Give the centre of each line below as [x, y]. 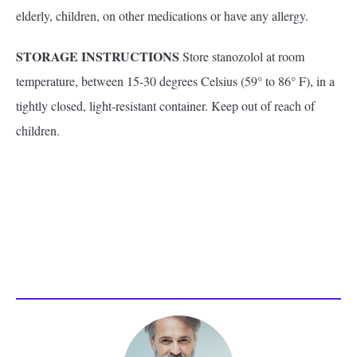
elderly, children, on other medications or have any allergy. [162, 16]
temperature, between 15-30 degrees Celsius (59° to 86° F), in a [175, 81]
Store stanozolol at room [243, 56]
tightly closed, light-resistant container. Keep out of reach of [165, 106]
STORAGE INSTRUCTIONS [99, 56]
